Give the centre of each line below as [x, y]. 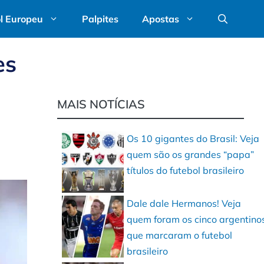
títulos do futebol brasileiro [186, 170]
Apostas [161, 19]
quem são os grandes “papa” [191, 154]
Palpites [100, 19]
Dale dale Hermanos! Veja [184, 203]
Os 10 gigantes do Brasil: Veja [193, 138]
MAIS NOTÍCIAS [101, 104]
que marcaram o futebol [180, 235]
